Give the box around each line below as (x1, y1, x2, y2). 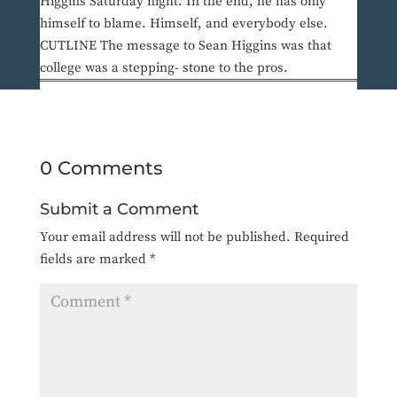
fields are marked (39, 251, 150, 269)
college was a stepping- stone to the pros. (39, 59, 288, 77)
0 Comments (39, 157, 163, 180)
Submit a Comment (39, 199, 198, 220)
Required (293, 229, 349, 246)
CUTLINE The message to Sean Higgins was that (39, 37, 331, 55)
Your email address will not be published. (39, 229, 291, 246)
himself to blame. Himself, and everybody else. (39, 15, 328, 33)
